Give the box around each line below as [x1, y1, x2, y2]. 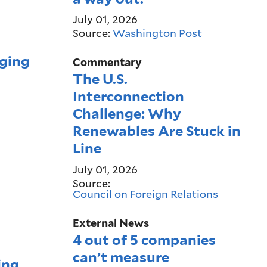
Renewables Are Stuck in [73, 122, 241, 140]
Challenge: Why [73, 105, 182, 123]
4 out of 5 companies [73, 231, 216, 249]
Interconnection [73, 88, 185, 105]
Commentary [73, 55, 142, 69]
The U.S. [73, 70, 128, 88]
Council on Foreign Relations [73, 186, 219, 201]
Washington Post [113, 25, 203, 40]
